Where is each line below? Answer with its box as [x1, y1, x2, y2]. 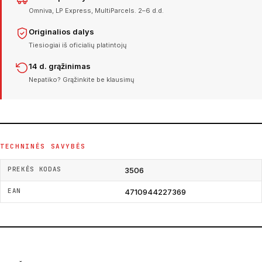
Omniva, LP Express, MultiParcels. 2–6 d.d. [29, 6, 164, 15]
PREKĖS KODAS [8, 164, 61, 173]
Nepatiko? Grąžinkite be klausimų [29, 75, 135, 84]
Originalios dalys [29, 26, 94, 36]
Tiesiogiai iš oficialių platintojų [29, 40, 127, 49]
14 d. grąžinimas [29, 61, 91, 71]
